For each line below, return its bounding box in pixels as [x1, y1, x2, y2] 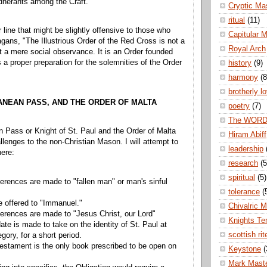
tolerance [228, 188, 260, 197]
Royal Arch [228, 45, 266, 54]
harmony [228, 73, 258, 82]
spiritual [228, 173, 255, 182]
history [228, 59, 252, 68]
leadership [228, 145, 263, 154]
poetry [228, 102, 250, 111]
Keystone [228, 245, 261, 254]
